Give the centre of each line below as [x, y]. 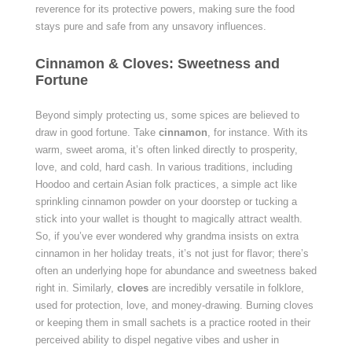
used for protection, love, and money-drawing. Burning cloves [174, 305]
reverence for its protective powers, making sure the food [165, 9]
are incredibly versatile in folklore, [226, 288]
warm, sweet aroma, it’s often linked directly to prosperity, [166, 150]
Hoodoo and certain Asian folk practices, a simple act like [166, 184]
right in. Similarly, [76, 288]
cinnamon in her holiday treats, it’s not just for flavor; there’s [172, 253]
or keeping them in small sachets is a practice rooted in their [172, 323]
